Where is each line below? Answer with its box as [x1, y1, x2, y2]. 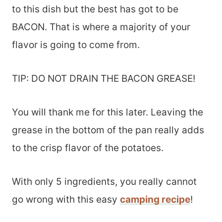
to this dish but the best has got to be [12, 3, 178, 15]
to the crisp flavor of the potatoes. [12, 142, 164, 154]
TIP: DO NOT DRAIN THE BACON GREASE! [12, 73, 195, 84]
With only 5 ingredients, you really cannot [12, 176, 197, 187]
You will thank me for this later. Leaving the [12, 107, 203, 118]
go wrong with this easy [12, 194, 120, 205]
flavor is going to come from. [12, 39, 140, 51]
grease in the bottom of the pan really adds [12, 124, 204, 136]
